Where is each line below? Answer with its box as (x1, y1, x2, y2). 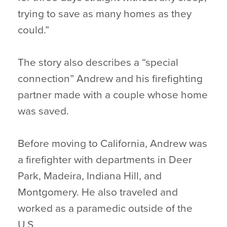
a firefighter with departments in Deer (18, 154, 192, 166)
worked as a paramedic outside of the (18, 202, 193, 215)
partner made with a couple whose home (18, 89, 208, 101)
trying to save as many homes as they (18, 8, 192, 20)
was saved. (18, 105, 69, 118)
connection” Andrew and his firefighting (18, 72, 203, 85)
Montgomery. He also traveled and (18, 186, 178, 199)
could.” (18, 24, 49, 36)
